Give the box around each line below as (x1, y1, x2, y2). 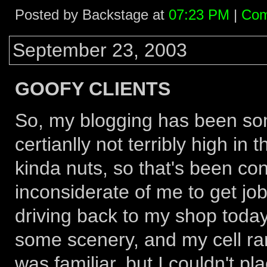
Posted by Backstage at (15, 7, 169, 23)
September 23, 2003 (13, 39, 187, 61)
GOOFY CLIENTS (15, 78, 170, 100)
